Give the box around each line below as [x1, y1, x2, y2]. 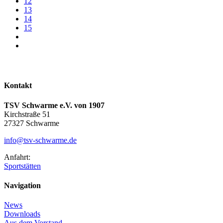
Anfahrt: [4, 152, 30, 161]
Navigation [4, 181, 41, 190]
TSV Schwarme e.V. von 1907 [4, 101, 105, 110]
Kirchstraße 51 [4, 110, 50, 118]
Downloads [4, 210, 40, 219]
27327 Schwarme [4, 118, 59, 127]
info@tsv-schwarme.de [4, 135, 77, 144]
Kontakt [4, 81, 32, 90]
